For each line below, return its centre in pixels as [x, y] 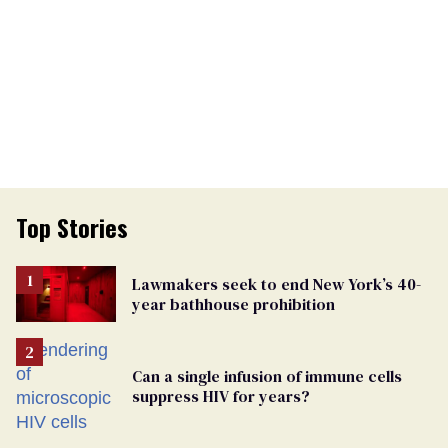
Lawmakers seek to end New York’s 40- [276, 284]
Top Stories [72, 227]
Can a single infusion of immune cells [267, 376]
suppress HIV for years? [221, 396]
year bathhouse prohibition [233, 304]
